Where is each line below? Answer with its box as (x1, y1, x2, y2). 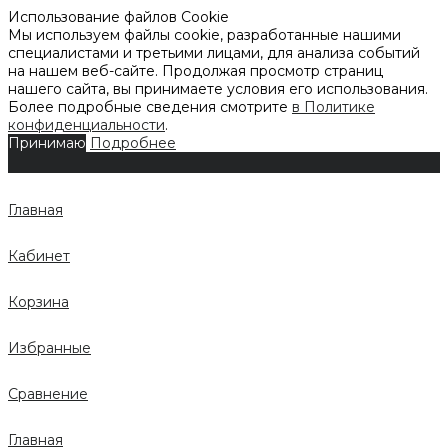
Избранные (8, 339, 91, 357)
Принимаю (8, 134, 86, 152)
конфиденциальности (8, 116, 165, 134)
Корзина (8, 293, 69, 311)
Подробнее (90, 134, 176, 152)
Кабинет (8, 247, 70, 265)
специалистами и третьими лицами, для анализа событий (8, 44, 420, 62)
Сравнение (8, 385, 88, 403)
